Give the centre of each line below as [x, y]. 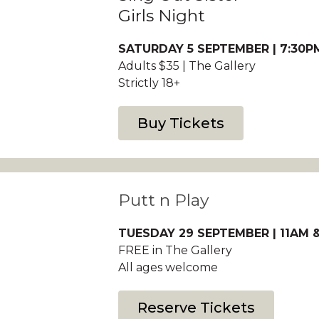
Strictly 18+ [149, 83]
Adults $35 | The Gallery [187, 66]
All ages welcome [168, 267]
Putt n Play [163, 200]
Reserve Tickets [196, 308]
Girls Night [161, 16]
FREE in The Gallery [175, 250]
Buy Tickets [181, 123]
